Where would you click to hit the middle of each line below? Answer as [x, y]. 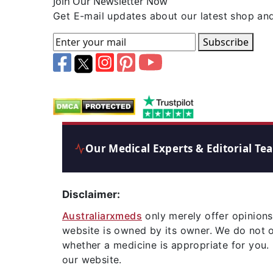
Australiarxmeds [102, 215]
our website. [92, 259]
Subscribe [226, 42]
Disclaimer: [91, 194]
